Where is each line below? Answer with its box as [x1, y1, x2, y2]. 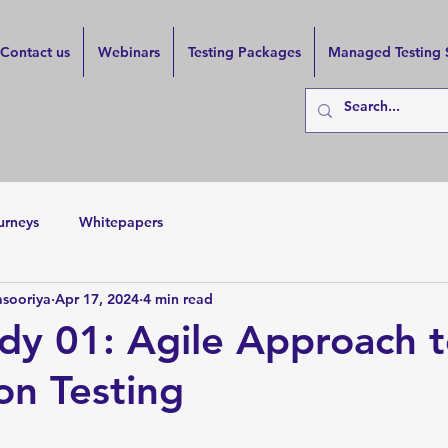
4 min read [143, 289, 213, 308]
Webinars [97, 43, 160, 61]
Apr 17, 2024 [55, 289, 139, 308]
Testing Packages [187, 43, 301, 61]
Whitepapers [79, 212, 163, 231]
